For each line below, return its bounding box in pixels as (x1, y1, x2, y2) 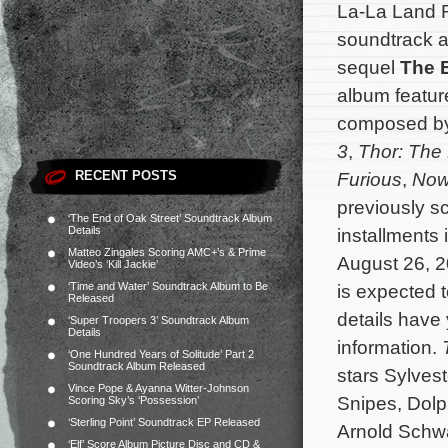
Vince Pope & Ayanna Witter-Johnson (68, 382, 249, 394)
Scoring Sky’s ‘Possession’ (68, 394, 199, 406)
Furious (337, 168, 402, 190)
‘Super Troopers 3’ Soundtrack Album (68, 314, 249, 326)
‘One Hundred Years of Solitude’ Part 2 (68, 348, 254, 360)
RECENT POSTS (75, 168, 177, 183)
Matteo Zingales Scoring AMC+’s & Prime (68, 246, 266, 258)
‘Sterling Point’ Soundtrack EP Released (68, 416, 260, 428)
